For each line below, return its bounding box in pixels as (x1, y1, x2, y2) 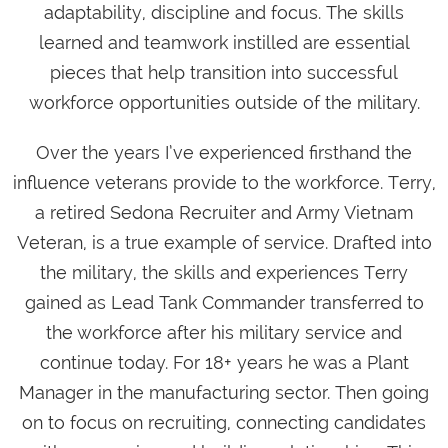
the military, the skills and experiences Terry (40, 262, 408, 284)
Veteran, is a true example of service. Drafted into (16, 232, 432, 254)
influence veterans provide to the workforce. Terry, (12, 172, 436, 194)
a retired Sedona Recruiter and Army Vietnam (35, 202, 413, 224)
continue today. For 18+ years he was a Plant (39, 352, 409, 374)
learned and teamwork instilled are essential (38, 32, 410, 54)
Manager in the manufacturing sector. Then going (19, 382, 429, 404)
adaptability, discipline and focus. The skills (44, 2, 404, 24)
